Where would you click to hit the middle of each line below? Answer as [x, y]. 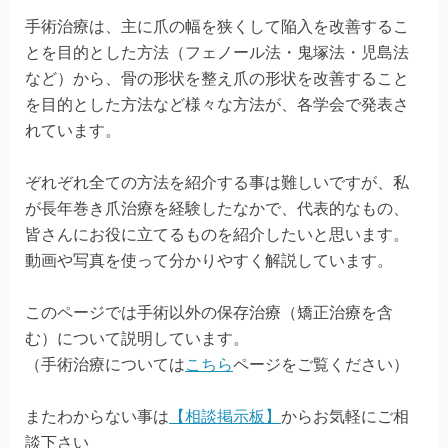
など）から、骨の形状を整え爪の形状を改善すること [217, 78]
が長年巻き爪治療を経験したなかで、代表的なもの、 [217, 208]
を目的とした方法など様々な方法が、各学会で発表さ [217, 104]
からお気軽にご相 [345, 416]
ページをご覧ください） [321, 364]
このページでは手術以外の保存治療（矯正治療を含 [209, 312]
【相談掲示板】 [225, 416]
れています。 [73, 130]
